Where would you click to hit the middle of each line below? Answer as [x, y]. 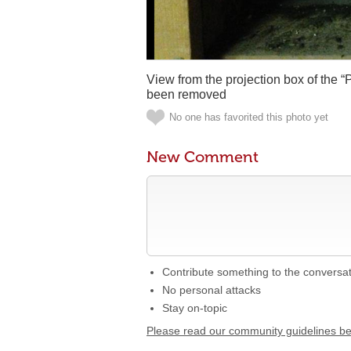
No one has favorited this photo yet [249, 117]
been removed [186, 94]
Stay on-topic [195, 308]
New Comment [203, 157]
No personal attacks [212, 290]
